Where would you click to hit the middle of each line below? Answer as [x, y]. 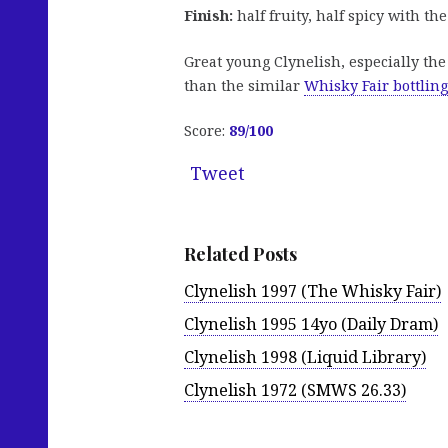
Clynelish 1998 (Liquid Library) [305, 356]
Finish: [208, 16]
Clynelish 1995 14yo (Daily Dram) [311, 323]
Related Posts [240, 254]
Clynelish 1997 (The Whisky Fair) [312, 290]
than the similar [244, 85]
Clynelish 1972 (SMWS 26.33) [295, 390]
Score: [206, 131]
